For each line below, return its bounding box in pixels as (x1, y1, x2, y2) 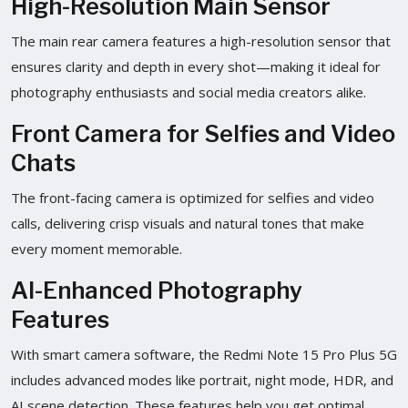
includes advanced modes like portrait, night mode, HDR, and (11, 370, 393, 389)
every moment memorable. (11, 239, 182, 258)
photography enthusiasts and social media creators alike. (11, 82, 366, 101)
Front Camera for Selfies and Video (11, 119, 395, 148)
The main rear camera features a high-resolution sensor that (11, 31, 391, 50)
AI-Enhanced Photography (11, 276, 302, 304)
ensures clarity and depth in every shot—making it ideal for (11, 56, 381, 76)
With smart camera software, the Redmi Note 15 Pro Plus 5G (11, 344, 397, 363)
